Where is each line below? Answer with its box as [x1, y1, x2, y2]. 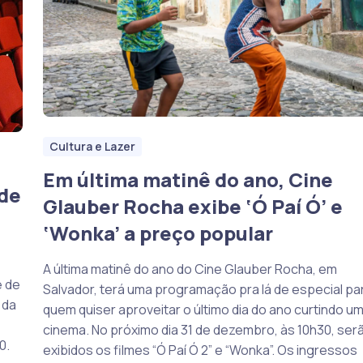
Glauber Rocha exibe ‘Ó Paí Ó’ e [42, 193, 343, 220]
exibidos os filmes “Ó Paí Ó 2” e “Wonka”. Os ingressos [42, 341, 357, 359]
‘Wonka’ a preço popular [42, 220, 273, 246]
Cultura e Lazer [49, 139, 135, 155]
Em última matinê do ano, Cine [42, 166, 333, 193]
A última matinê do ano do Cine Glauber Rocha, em [42, 260, 337, 278]
